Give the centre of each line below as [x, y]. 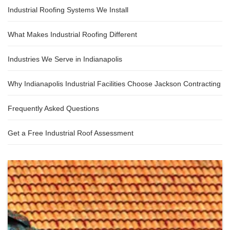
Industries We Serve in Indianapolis [65, 59]
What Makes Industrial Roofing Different [72, 34]
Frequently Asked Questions [53, 108]
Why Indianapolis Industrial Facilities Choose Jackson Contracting [114, 84]
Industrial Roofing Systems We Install [68, 10]
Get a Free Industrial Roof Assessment [71, 133]
